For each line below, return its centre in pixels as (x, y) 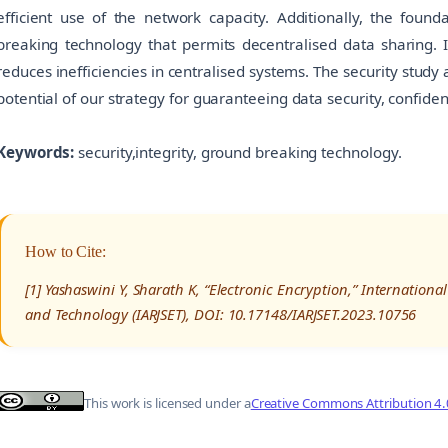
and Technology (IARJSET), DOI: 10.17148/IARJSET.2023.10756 (221, 313)
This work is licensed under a (167, 403)
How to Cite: (66, 251)
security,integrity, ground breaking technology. (238, 151)
